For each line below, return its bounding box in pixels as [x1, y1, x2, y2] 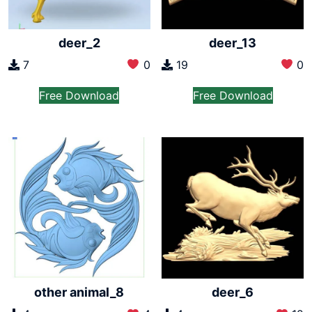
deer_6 [212, 285, 254, 300]
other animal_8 [34, 285, 125, 300]
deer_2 [58, 35, 100, 50]
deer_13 [209, 35, 257, 50]
